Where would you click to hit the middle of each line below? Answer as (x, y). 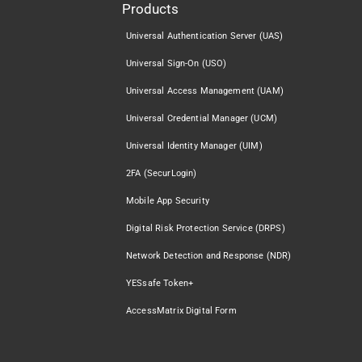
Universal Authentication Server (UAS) (205, 36)
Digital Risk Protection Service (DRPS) (206, 229)
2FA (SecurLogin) (162, 174)
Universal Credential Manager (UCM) (202, 119)
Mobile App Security (168, 201)
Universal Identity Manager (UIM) (194, 146)
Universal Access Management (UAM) (205, 91)
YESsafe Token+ (160, 284)
